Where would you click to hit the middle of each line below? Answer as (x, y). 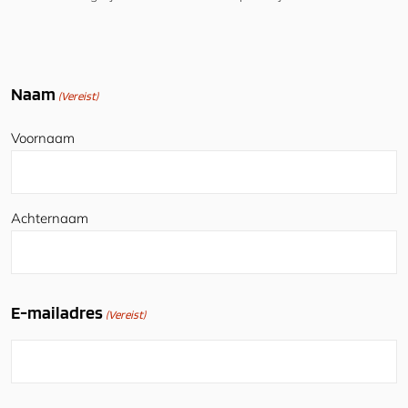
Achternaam (50, 219)
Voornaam (43, 138)
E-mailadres (57, 313)
